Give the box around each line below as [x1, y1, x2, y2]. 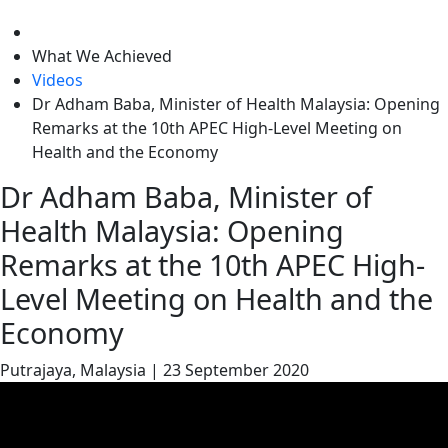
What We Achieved [32, 45, 172, 67]
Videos [32, 69, 83, 91]
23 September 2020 [163, 359, 309, 381]
